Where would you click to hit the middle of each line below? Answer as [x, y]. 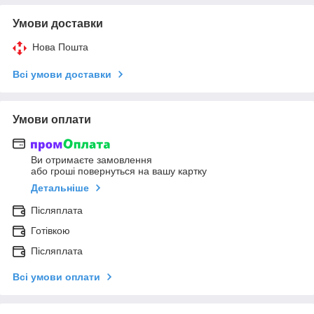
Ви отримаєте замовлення [91, 160]
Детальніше [60, 188]
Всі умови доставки [62, 74]
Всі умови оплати [56, 277]
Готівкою [50, 231]
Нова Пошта [60, 47]
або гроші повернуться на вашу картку [119, 171]
